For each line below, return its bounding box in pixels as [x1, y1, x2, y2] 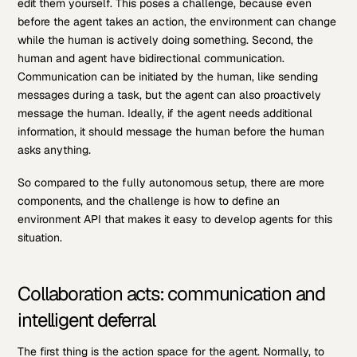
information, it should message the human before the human [18, 124, 325, 139]
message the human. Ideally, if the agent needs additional [18, 106, 313, 120]
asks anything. [18, 143, 92, 157]
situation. [18, 230, 63, 245]
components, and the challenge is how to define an [18, 194, 280, 209]
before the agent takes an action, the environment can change [18, 14, 337, 29]
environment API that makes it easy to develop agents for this [18, 212, 333, 227]
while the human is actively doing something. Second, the [18, 33, 314, 47]
